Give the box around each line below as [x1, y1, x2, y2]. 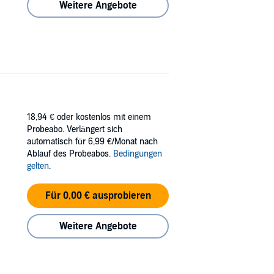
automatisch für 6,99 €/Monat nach [27, 136, 158, 147]
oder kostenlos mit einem [57, 111, 151, 122]
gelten [27, 160, 49, 171]
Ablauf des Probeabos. [27, 148, 113, 159]
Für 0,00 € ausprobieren [45, 189, 151, 202]
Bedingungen [113, 148, 162, 159]
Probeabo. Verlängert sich [27, 124, 122, 135]
